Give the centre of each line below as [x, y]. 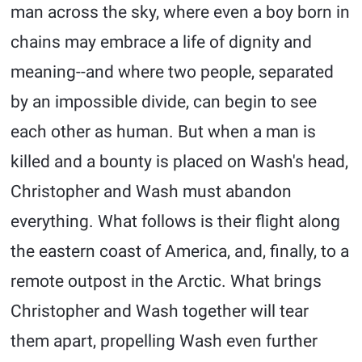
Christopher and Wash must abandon [152, 192]
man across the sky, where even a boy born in [181, 12]
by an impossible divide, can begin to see [164, 102]
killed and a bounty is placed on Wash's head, [180, 162]
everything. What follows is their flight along [176, 221]
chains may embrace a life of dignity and [162, 42]
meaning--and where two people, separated [173, 72]
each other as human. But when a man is [164, 132]
